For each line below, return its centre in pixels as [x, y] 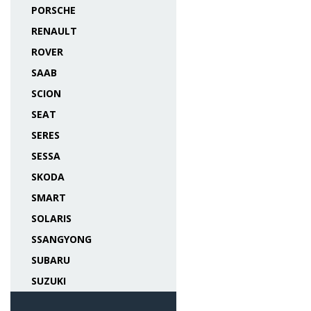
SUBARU [51, 260]
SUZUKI [49, 281]
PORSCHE [53, 10]
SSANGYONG [61, 239]
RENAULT [54, 31]
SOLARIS [51, 218]
